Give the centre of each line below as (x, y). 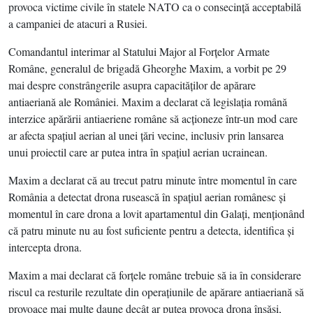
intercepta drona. (45, 247)
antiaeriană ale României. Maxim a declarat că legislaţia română (148, 102)
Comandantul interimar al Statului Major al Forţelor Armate (139, 51)
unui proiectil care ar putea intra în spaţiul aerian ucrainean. (138, 152)
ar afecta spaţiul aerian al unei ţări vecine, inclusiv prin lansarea (146, 135)
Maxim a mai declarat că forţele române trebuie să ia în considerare (155, 275)
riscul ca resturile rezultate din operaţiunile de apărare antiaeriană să (156, 292)
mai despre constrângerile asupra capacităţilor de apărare (132, 85)
